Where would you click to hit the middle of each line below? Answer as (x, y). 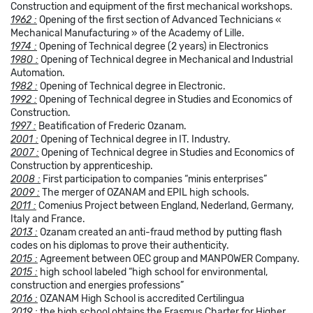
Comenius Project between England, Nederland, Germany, (165, 205)
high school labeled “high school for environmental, (153, 272)
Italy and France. (48, 219)
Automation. (38, 73)
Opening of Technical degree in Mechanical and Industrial (166, 59)
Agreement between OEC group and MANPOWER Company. (169, 259)
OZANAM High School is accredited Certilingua (141, 298)
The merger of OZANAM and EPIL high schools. (145, 192)
